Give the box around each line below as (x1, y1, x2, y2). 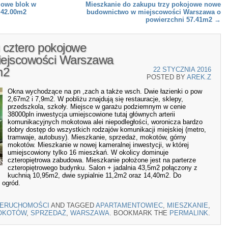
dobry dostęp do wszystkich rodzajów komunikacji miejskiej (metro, (8, 126, 206, 134)
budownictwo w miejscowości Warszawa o (87, 8, 221, 16)
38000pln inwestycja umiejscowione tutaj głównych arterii (8, 110, 175, 119)
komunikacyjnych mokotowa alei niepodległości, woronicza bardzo (8, 118, 203, 126)
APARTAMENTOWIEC (96, 201, 163, 209)
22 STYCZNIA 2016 (153, 66, 211, 73)
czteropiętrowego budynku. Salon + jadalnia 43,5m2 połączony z (8, 164, 197, 172)
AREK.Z (187, 73, 211, 81)
